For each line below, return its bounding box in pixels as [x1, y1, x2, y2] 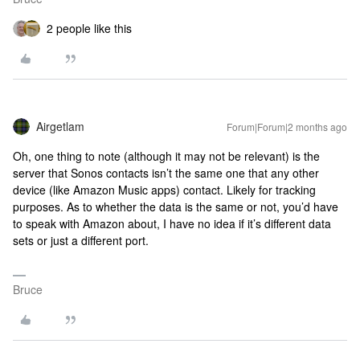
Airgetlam [36, 118, 84, 134]
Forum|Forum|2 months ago [227, 120, 347, 133]
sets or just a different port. [13, 232, 152, 248]
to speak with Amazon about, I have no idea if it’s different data [13, 215, 331, 231]
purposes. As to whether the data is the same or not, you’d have [13, 198, 338, 215]
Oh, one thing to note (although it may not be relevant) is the [13, 148, 320, 164]
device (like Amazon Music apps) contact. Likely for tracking [13, 182, 316, 198]
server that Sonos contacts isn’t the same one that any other [13, 165, 319, 181]
